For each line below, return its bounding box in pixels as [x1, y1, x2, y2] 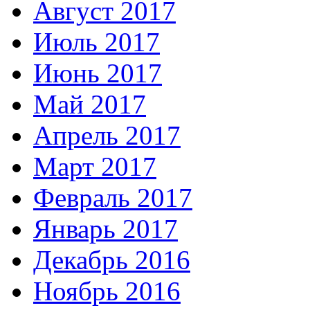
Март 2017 [33, 152, 156, 182]
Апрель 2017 [33, 120, 181, 151]
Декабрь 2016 [33, 245, 190, 275]
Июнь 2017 [33, 58, 162, 89]
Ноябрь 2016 [33, 276, 181, 307]
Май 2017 [33, 89, 146, 120]
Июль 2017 [33, 27, 160, 57]
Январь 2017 [33, 214, 178, 244]
